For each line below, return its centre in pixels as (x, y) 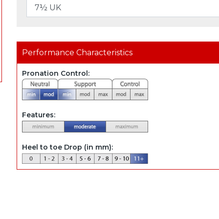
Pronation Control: (56, 73)
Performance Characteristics (77, 52)
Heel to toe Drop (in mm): (68, 147)
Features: (39, 115)
